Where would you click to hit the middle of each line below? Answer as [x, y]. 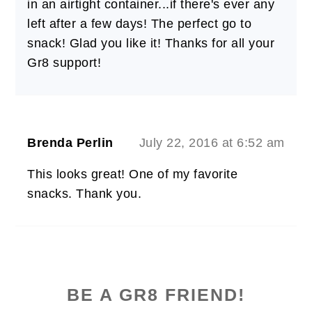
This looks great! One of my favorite [133, 174]
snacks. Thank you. [85, 193]
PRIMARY [68, 270]
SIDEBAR [68, 294]
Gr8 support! [64, 62]
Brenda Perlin [70, 142]
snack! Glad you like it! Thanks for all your [151, 43]
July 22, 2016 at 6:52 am [212, 142]
